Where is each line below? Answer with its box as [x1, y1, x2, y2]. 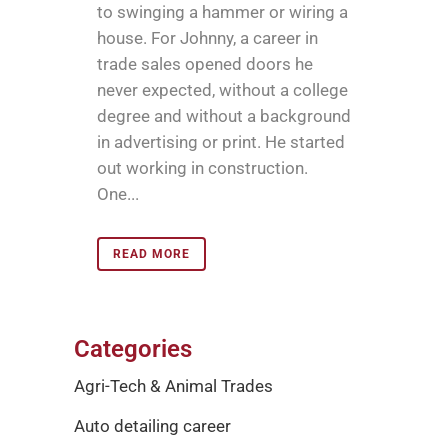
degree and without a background [97, 106, 351, 127]
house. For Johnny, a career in [97, 28, 318, 49]
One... [97, 184, 139, 205]
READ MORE [113, 247, 190, 262]
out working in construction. [97, 158, 308, 179]
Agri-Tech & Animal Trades [74, 376, 273, 397]
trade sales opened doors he [97, 54, 313, 75]
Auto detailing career [74, 416, 231, 437]
